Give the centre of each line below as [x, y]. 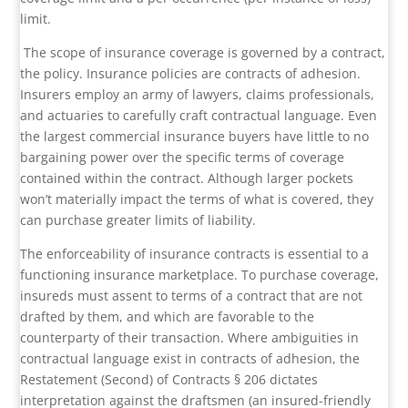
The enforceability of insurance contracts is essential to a [195, 254]
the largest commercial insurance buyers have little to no [195, 137]
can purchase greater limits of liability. [138, 220]
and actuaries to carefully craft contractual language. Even [199, 116]
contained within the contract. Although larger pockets [187, 178]
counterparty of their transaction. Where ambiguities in [190, 338]
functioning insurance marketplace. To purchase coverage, [200, 275]
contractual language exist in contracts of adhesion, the [190, 359]
